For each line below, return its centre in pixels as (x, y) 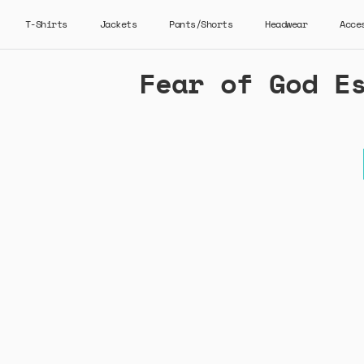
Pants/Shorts (201, 24)
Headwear (286, 24)
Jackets (118, 24)
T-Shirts (46, 24)
